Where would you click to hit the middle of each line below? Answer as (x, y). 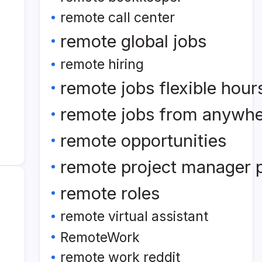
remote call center (118, 18)
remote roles (110, 193)
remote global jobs (133, 41)
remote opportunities (143, 141)
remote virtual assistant (134, 216)
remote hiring (102, 64)
